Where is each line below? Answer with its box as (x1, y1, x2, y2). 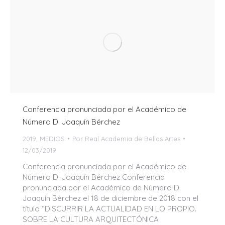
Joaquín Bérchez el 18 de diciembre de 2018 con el (23, 193, 198, 203)
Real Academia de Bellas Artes (85, 134, 180, 143)
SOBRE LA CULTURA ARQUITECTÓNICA (23, 214, 159, 224)
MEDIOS (40, 134, 65, 143)
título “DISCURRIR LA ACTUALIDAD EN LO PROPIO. (23, 203, 196, 213)
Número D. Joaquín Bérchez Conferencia (23, 172, 165, 182)
